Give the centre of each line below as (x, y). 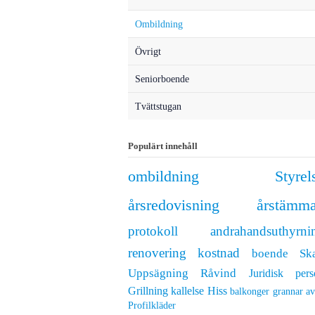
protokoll (153, 231)
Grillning (148, 291)
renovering (157, 253)
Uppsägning (158, 273)
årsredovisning (174, 205)
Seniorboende (162, 79)
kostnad (219, 253)
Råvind (219, 273)
